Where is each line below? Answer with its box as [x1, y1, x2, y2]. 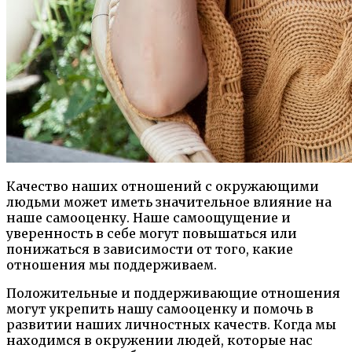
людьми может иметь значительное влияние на [6, 194, 332, 211]
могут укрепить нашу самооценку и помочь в [6, 301, 313, 317]
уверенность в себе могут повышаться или [6, 225, 297, 242]
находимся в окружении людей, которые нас [6, 332, 313, 349]
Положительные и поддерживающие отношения [6, 285, 340, 302]
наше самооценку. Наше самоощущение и [6, 210, 291, 226]
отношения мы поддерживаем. [6, 257, 217, 273]
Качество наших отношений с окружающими [6, 178, 319, 195]
